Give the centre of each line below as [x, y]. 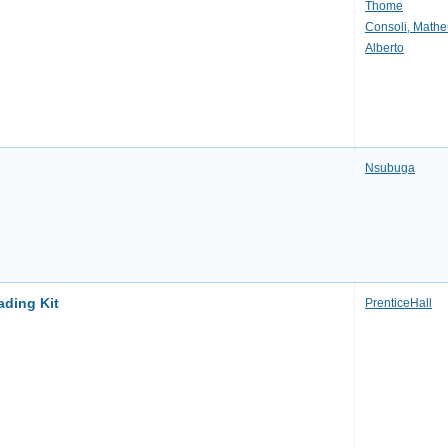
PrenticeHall [398, 303]
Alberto [384, 48]
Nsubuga [390, 168]
